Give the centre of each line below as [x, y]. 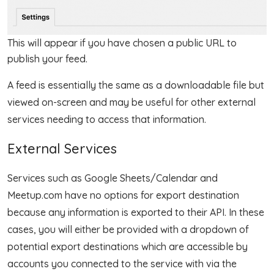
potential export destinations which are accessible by [128, 247]
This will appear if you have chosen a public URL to [122, 43]
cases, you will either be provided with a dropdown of [128, 230]
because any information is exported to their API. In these [136, 213]
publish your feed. [47, 59]
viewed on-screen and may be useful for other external [131, 102]
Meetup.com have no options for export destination [123, 195]
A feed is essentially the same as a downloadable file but [136, 85]
